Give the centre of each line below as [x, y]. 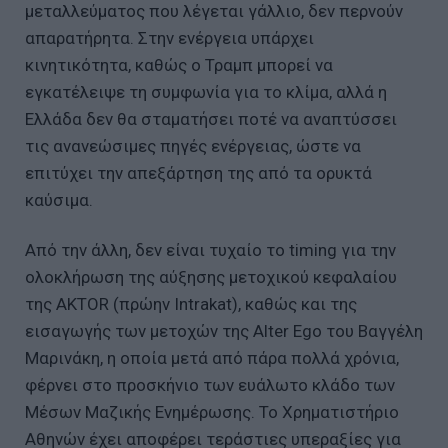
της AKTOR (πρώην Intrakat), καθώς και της [191, 303]
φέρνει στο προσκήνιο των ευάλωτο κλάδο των [210, 384]
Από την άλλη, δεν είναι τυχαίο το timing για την [210, 249]
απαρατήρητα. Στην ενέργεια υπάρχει [169, 38]
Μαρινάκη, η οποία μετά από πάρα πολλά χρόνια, [212, 357]
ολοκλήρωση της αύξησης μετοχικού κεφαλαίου [211, 276]
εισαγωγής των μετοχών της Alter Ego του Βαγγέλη [224, 330]
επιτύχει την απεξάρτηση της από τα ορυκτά [198, 173]
